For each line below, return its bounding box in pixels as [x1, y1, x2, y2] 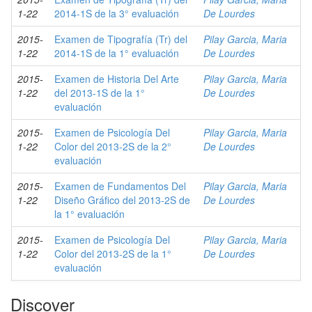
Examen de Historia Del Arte [54, 72, 179, 86]
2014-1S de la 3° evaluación [54, 6, 179, 20]
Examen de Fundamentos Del [54, 179, 186, 193]
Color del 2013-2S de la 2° [54, 139, 171, 153]
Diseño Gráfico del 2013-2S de [54, 193, 190, 207]
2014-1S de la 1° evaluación [54, 46, 179, 60]
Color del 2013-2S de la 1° [54, 247, 171, 260]
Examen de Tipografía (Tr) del [54, 32, 187, 46]
